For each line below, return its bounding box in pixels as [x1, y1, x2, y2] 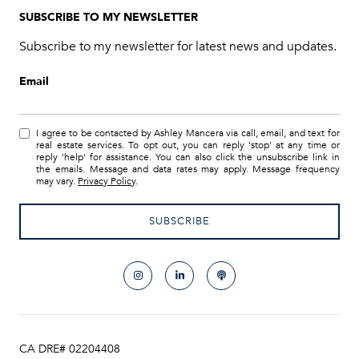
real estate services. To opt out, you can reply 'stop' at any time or [36, 139, 340, 151]
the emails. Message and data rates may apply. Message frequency [36, 163, 340, 175]
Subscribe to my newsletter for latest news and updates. [19, 38, 337, 55]
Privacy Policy [78, 175, 136, 188]
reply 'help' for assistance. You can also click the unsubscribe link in [36, 151, 340, 163]
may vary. [36, 175, 79, 188]
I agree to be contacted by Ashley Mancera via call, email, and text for [36, 127, 340, 139]
